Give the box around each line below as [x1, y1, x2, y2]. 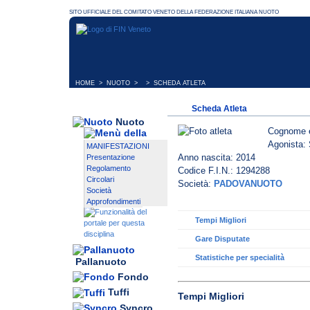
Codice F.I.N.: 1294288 [178, 165, 270, 176]
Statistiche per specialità [195, 253, 284, 262]
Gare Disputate [195, 235, 250, 244]
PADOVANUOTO [214, 179, 282, 190]
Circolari [86, 175, 114, 184]
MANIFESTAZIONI [86, 142, 149, 151]
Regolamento [86, 164, 131, 173]
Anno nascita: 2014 [178, 152, 255, 163]
